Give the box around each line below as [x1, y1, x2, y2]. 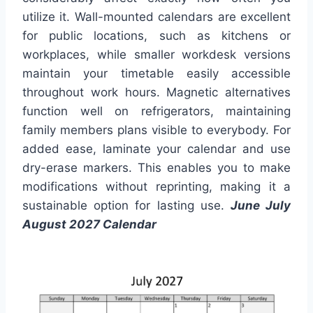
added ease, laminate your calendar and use [22, 142, 291, 156]
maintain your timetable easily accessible [22, 66, 291, 81]
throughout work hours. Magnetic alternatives [22, 85, 291, 100]
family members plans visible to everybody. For [22, 123, 291, 138]
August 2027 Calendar [22, 217, 156, 232]
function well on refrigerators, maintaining [22, 104, 291, 119]
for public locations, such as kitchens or [22, 29, 291, 43]
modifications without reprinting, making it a [22, 180, 291, 194]
